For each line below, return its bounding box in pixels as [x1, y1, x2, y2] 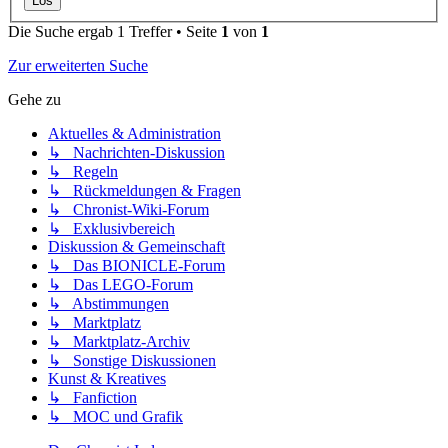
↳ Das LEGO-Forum [48, 276, 193, 294]
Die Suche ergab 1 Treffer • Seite [8, 23, 221, 41]
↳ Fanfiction [48, 389, 137, 407]
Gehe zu [8, 91, 61, 109]
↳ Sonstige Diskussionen [48, 352, 216, 370]
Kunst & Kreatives [48, 370, 166, 388]
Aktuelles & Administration [48, 125, 221, 143]
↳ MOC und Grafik [48, 408, 183, 426]
